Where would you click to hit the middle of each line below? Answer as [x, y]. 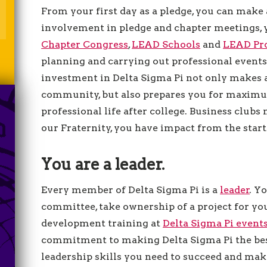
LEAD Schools [166, 44]
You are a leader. [103, 164]
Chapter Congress [85, 44]
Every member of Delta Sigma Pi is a [131, 190]
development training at [102, 223]
